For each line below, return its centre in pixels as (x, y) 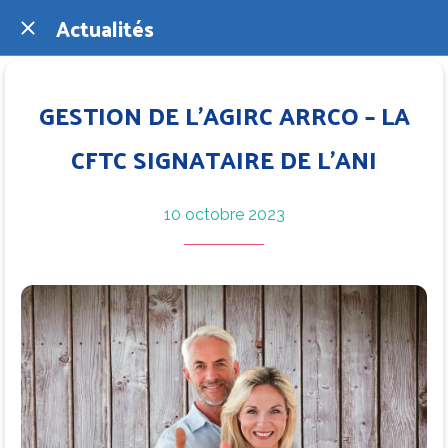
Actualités (105, 27)
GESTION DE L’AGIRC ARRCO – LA (224, 115)
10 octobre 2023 (224, 214)
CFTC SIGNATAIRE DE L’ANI (224, 159)
